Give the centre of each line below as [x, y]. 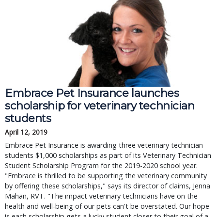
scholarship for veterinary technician [100, 106]
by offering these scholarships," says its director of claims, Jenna [108, 186]
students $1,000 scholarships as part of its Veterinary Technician [108, 155]
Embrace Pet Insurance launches [92, 93]
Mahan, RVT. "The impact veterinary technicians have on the [101, 196]
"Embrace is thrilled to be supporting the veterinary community [106, 176]
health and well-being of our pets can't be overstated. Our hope [107, 206]
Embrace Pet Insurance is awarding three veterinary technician [104, 145]
